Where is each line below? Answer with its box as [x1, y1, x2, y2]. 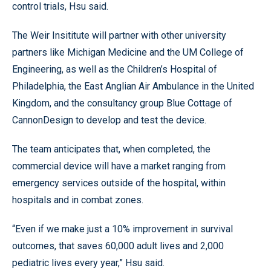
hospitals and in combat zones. [12, 194, 143, 206]
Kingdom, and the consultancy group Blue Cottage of [12, 97, 232, 109]
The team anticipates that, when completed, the [12, 143, 211, 155]
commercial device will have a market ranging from [12, 160, 226, 172]
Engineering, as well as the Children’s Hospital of [12, 63, 217, 75]
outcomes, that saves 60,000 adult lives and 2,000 [12, 240, 224, 252]
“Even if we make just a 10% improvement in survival [12, 223, 233, 235]
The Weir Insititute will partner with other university [12, 29, 226, 41]
